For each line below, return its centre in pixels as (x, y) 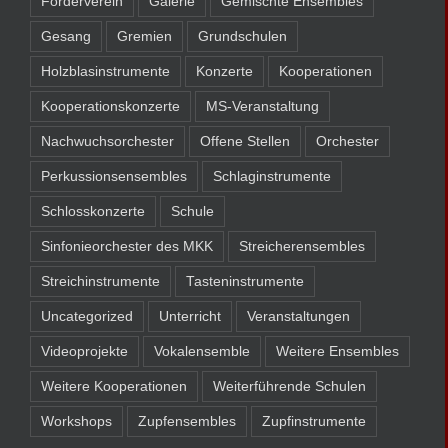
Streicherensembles (302, 246)
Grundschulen (242, 36)
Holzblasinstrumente (105, 71)
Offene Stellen (245, 141)
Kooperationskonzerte (110, 106)
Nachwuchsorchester (107, 141)
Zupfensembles (187, 421)
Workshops (76, 421)
